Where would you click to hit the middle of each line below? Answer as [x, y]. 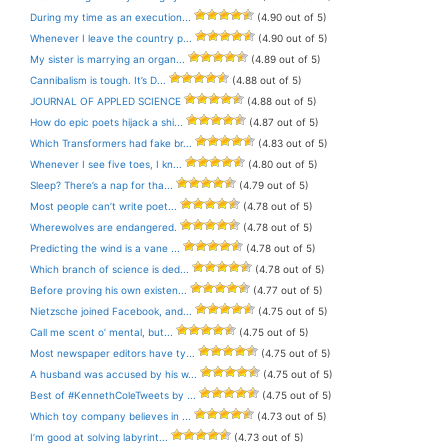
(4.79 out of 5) [272, 185]
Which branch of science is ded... [109, 269]
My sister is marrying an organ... [107, 59]
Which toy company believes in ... [110, 416]
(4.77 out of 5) [286, 290]
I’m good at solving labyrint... [99, 437]
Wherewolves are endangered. [103, 227]
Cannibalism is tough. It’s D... [98, 80]
